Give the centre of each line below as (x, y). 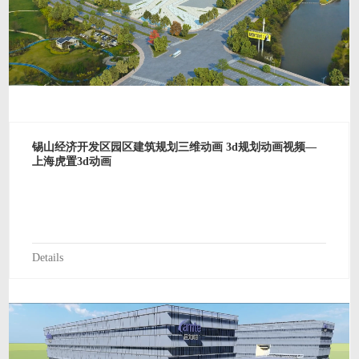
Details (47, 258)
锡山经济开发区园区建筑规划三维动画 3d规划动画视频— (174, 147)
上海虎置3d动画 (71, 161)
